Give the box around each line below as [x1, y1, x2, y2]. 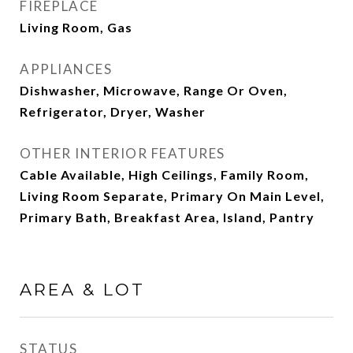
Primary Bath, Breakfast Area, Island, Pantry [20, 210, 314, 225]
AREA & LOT [20, 280, 145, 299]
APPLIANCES [20, 61, 112, 77]
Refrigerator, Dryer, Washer [20, 104, 206, 119]
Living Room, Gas [20, 20, 132, 35]
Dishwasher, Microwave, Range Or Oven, [20, 83, 288, 98]
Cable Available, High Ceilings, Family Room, [20, 167, 309, 182]
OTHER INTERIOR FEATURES [20, 145, 225, 162]
